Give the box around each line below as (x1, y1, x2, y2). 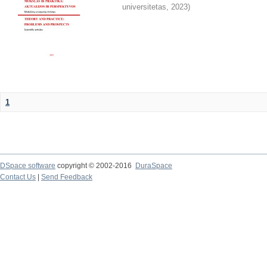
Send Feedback (41, 173, 92, 181)
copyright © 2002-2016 (55, 162, 135, 170)
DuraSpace (135, 162, 172, 170)
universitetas (122, 2, 166, 11)
